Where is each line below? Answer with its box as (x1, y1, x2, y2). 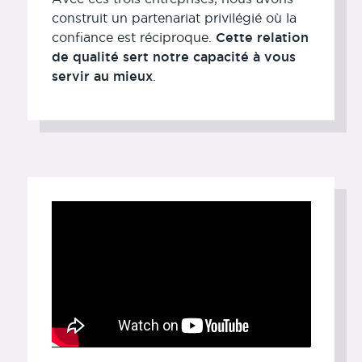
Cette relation (215, 29, 309, 44)
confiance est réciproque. (51, 29, 216, 44)
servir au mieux (51, 68, 153, 83)
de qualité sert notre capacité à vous (51, 48, 296, 64)
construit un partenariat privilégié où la (51, 10, 297, 25)
